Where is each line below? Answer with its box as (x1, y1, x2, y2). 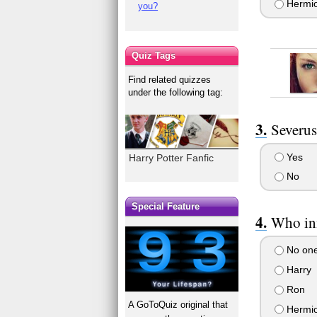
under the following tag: (128, 86, 224, 98)
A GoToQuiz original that (128, 299, 229, 311)
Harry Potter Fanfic (129, 151, 214, 163)
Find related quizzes (128, 74, 212, 85)
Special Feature (132, 201, 200, 212)
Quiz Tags (132, 50, 176, 61)
